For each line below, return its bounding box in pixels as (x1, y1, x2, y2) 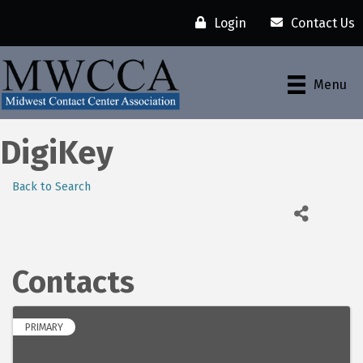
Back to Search (12, 180, 91, 194)
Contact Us (291, 15, 355, 31)
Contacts (12, 263, 135, 301)
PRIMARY (25, 321, 63, 334)
